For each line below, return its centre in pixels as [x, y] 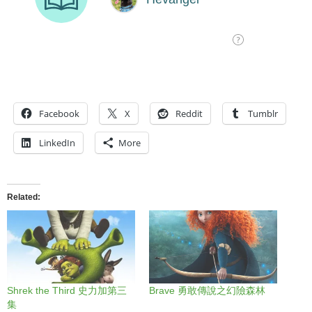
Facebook [59, 114]
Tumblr [263, 114]
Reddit [189, 114]
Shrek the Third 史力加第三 [67, 291]
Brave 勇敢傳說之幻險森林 [207, 291]
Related [22, 197]
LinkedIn [57, 143]
